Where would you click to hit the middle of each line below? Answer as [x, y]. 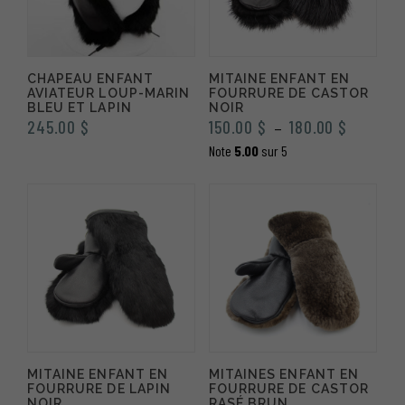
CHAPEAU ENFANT [90, 78]
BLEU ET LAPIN [80, 107]
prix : [362, 167]
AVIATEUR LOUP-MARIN [108, 93]
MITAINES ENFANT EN [283, 374]
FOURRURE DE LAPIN [99, 388]
